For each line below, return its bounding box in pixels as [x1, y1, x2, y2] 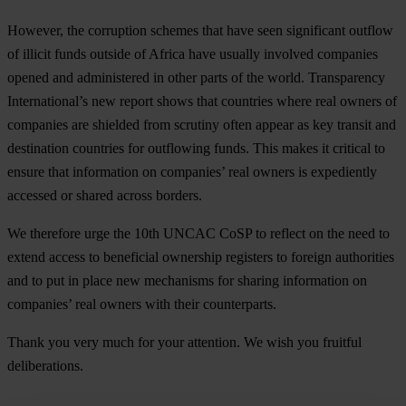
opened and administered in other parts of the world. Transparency [7, 70, 385, 86]
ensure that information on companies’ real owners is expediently [7, 164, 377, 180]
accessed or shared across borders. [7, 188, 202, 204]
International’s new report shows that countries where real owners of [7, 93, 397, 110]
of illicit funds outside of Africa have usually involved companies [7, 46, 378, 63]
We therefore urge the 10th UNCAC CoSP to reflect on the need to [7, 226, 390, 242]
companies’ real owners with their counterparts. [7, 296, 276, 313]
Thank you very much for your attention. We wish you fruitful [7, 334, 362, 351]
